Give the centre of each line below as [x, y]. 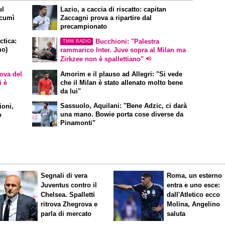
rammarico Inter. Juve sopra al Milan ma [123, 50]
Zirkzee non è [83, 59]
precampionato [84, 27]
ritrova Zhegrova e [69, 204]
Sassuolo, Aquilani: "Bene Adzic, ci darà [124, 106]
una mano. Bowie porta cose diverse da [122, 115]
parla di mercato [66, 214]
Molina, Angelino [194, 204]
